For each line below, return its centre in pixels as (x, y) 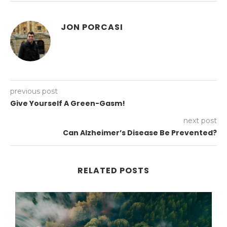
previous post (34, 91)
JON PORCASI (92, 27)
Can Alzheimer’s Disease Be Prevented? (140, 133)
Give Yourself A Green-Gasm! (68, 104)
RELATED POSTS (113, 171)
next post (200, 121)
